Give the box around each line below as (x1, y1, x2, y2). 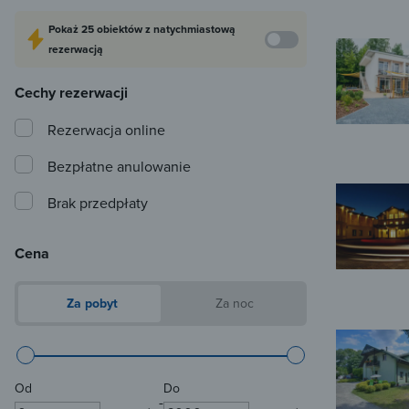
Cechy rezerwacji (15, 82, 128, 104)
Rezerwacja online (47, 120, 165, 141)
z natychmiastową (145, 21, 236, 37)
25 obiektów (81, 21, 145, 37)
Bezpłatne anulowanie (47, 156, 191, 177)
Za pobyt (63, 294, 118, 313)
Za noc (212, 294, 254, 313)
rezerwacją (48, 41, 103, 58)
